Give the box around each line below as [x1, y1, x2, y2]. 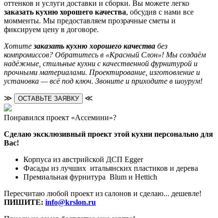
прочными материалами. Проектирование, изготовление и [4, 68, 200, 76]
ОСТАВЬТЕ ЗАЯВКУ [18, 94, 79, 102]
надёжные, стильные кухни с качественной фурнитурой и [4, 59, 198, 68]
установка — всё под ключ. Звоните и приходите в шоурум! [4, 76, 202, 85]
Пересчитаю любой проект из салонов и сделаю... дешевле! [4, 189, 201, 198]
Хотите [4, 41, 34, 50]
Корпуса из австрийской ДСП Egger [23, 155, 143, 163]
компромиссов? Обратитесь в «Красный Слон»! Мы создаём [4, 50, 206, 59]
